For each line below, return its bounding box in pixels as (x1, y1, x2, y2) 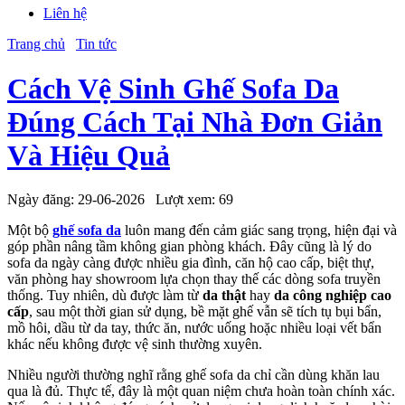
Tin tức (76, 36, 117, 52)
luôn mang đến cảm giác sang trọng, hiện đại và (121, 222, 397, 239)
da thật (202, 287, 246, 304)
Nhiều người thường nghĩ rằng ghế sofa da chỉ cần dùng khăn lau (7, 367, 380, 383)
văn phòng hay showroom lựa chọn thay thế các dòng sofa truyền (7, 271, 381, 287)
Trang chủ (7, 36, 65, 52)
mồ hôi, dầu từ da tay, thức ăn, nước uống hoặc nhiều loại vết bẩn (7, 320, 381, 336)
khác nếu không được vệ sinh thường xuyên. (7, 336, 262, 353)
